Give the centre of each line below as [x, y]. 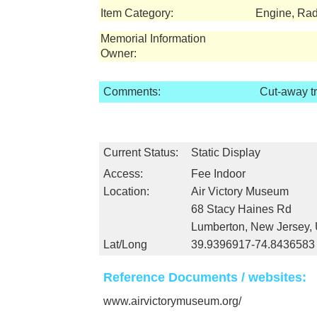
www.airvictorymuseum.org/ [172, 301]
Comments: [132, 92]
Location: [126, 191]
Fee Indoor [218, 174]
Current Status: [141, 152]
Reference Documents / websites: [205, 277]
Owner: [119, 53]
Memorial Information [153, 39]
